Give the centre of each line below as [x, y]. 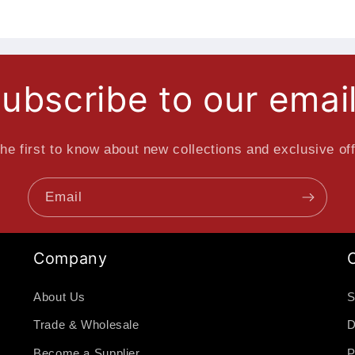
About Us [60, 297]
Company [71, 258]
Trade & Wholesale [86, 325]
